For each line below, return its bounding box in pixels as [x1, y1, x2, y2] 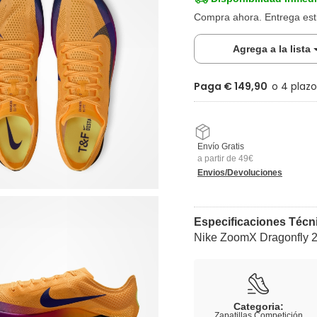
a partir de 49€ [197, 153, 253, 163]
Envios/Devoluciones [197, 167, 282, 178]
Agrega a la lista [232, 42, 313, 54]
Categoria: [233, 300, 284, 312]
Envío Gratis [197, 141, 244, 151]
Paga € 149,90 [194, 79, 267, 93]
